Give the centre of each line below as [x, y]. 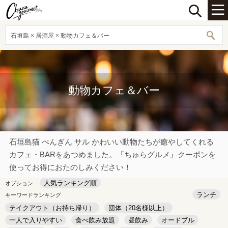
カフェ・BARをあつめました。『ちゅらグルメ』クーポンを [112, 154]
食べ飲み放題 [95, 220]
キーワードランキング [33, 195]
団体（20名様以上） [138, 208]
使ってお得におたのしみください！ [70, 167]
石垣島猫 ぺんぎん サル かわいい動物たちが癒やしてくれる [111, 142]
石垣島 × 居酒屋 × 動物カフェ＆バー [60, 36]
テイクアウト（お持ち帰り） [52, 208]
